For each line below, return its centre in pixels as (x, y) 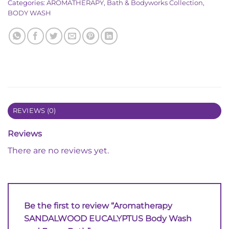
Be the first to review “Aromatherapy (98, 205)
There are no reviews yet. (58, 151)
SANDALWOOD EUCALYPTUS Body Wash (108, 218)
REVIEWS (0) (34, 111)
